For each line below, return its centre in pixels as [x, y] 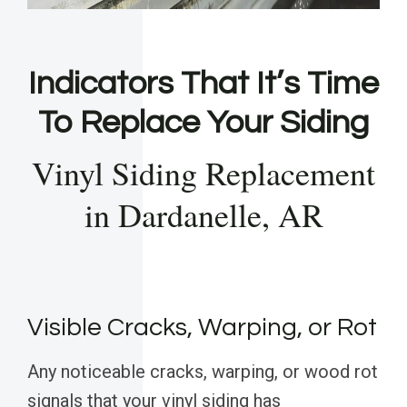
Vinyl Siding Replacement [203, 173]
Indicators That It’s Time [203, 84]
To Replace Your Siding [203, 123]
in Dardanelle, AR [203, 215]
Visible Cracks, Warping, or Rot [202, 328]
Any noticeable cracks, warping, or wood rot [203, 372]
